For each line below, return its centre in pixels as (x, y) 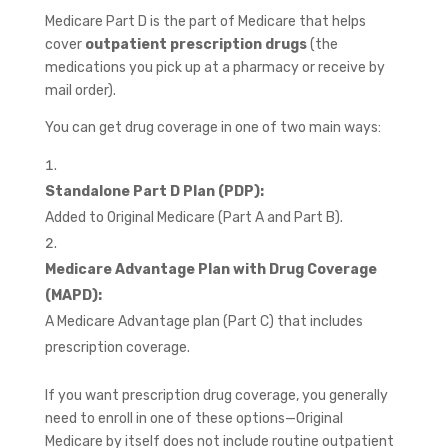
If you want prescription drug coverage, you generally (216, 395)
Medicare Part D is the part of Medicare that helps (205, 21)
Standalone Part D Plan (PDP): (154, 191)
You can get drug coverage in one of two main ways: (212, 127)
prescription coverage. (117, 347)
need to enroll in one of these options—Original (193, 418)
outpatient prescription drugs (195, 44)
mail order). (80, 90)
